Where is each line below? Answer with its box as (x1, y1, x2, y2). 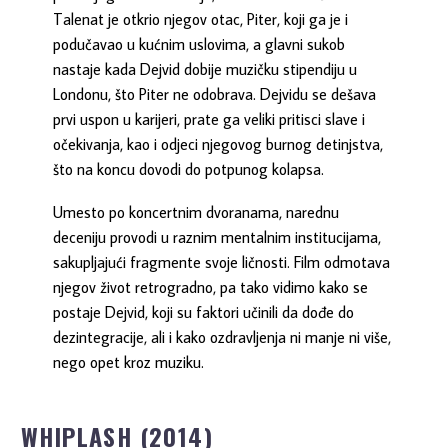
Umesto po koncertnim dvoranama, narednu (53, 201, 340, 222)
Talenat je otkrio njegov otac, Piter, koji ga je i (53, 8, 349, 29)
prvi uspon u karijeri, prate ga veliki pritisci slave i (53, 108, 366, 129)
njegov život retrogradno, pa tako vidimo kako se (53, 276, 369, 297)
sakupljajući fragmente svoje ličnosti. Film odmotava (53, 251, 391, 272)
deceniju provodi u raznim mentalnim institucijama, (53, 226, 382, 247)
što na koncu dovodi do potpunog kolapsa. (53, 158, 325, 179)
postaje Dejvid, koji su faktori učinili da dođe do (53, 301, 355, 322)
